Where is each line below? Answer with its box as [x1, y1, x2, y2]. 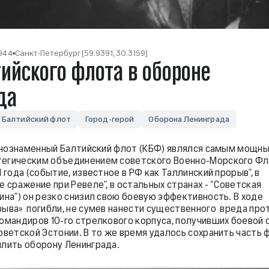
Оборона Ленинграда [148, 115, 230, 124]
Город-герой [85, 115, 134, 124]
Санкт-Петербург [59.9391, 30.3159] [15, 49, 148, 58]
